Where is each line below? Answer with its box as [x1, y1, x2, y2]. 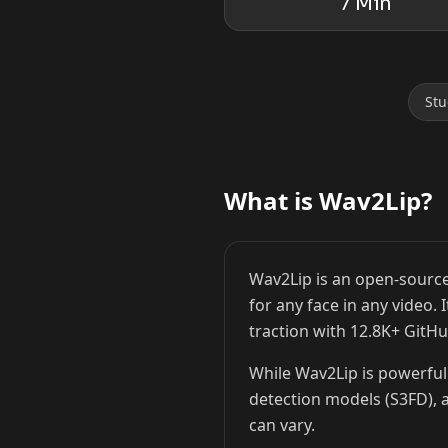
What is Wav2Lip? [224, 184, 432, 217]
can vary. [249, 414, 315, 436]
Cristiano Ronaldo [333, 139, 432, 157]
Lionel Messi [147, 139, 216, 157]
